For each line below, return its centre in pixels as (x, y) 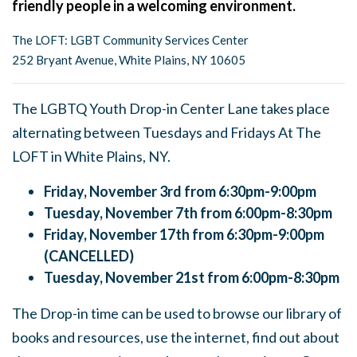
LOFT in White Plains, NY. (91, 156)
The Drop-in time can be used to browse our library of (177, 313)
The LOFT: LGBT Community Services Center (130, 40)
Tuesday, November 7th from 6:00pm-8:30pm (188, 213)
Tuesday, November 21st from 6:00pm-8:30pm (192, 277)
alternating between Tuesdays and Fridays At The (167, 132)
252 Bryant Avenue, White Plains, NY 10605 (129, 60)
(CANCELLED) (89, 256)
